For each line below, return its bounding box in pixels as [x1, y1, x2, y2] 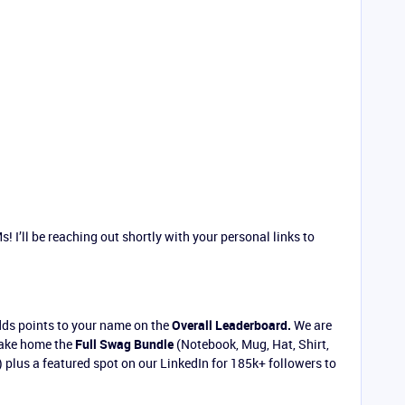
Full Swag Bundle [75, 335, 174, 353]
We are [291, 316, 332, 334]
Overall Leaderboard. [172, 316, 291, 334]
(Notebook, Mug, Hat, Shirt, [174, 335, 329, 353]
